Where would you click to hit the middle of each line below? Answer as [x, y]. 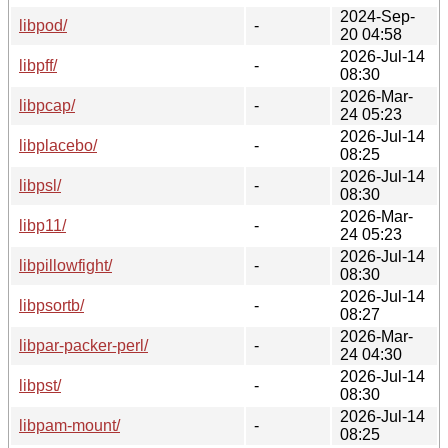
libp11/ [42, 225]
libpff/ [38, 65]
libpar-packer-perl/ [83, 345]
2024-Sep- [377, 16]
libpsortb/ [51, 305]
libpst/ [40, 385]
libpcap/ [47, 105]
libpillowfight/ [65, 265]
